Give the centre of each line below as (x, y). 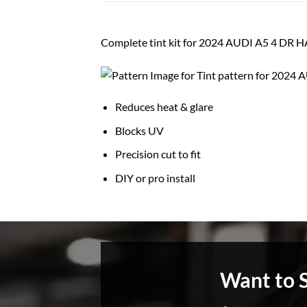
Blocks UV (139, 130)
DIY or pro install (155, 178)
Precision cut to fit (158, 154)
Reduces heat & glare (164, 107)
